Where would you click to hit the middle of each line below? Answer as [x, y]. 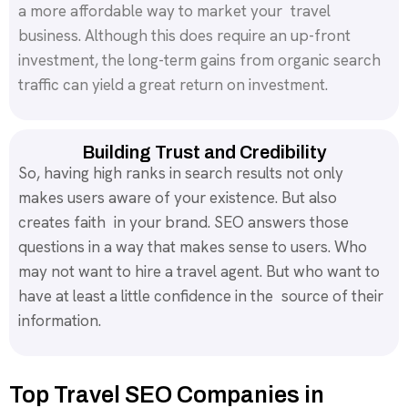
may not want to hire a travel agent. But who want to [199, 272]
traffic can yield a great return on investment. [173, 85]
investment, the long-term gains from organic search [199, 61]
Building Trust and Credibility [204, 153]
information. [60, 321]
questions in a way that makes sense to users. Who [193, 247]
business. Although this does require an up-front [189, 36]
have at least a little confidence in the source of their [201, 296]
